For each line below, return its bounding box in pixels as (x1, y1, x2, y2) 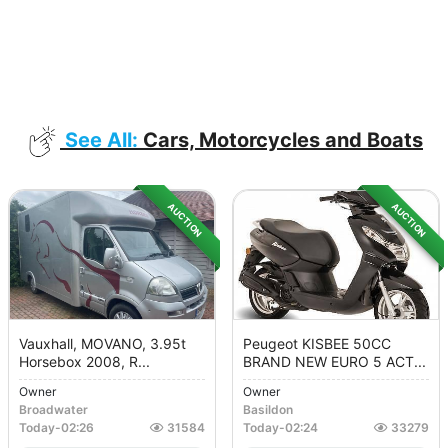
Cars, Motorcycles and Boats (138, 128, 423, 153)
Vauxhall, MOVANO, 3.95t (19, 335, 186, 353)
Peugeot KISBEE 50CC (243, 335, 391, 353)
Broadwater (19, 402, 88, 418)
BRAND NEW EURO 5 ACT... (243, 353, 426, 371)
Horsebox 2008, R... (19, 353, 150, 371)
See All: (65, 128, 138, 153)
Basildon (243, 402, 293, 418)
